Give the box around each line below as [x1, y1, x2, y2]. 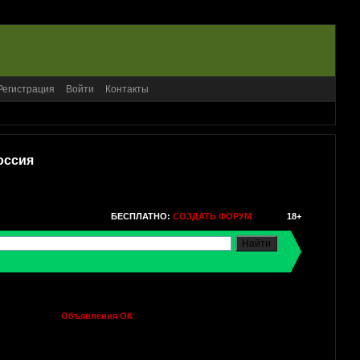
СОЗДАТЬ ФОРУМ [172, 211, 252, 221]
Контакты [105, 83, 149, 95]
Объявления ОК [60, 310, 133, 321]
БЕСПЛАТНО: [110, 211, 170, 221]
